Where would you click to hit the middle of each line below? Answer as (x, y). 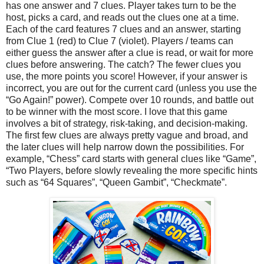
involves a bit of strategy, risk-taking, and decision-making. (127, 123)
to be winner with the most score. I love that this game (117, 111)
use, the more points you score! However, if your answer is (127, 76)
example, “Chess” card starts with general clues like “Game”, (131, 159)
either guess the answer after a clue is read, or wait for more (130, 52)
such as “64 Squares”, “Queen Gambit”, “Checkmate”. (118, 182)
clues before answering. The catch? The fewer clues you (123, 64)
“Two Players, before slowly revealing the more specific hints (132, 170)
